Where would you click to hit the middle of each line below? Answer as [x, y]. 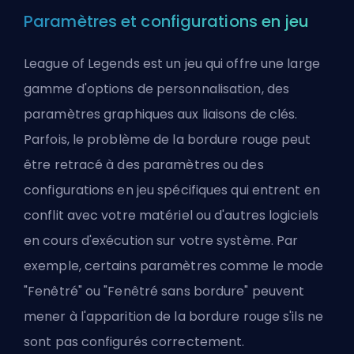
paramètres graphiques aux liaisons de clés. [161, 114]
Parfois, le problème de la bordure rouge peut [168, 139]
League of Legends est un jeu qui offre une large [172, 63]
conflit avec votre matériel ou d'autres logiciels [171, 215]
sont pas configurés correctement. [134, 341]
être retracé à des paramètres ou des [144, 164]
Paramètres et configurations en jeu [167, 21]
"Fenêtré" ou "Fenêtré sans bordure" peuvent [164, 291]
